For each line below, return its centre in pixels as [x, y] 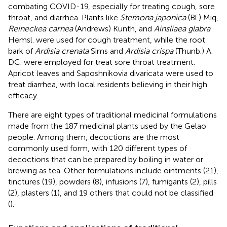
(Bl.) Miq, [202, 17]
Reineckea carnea [41, 28]
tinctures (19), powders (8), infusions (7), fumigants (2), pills [112, 181]
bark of [22, 51]
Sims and [107, 51]
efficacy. [23, 95]
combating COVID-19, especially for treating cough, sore [111, 6]
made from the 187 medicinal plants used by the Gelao [107, 126]
